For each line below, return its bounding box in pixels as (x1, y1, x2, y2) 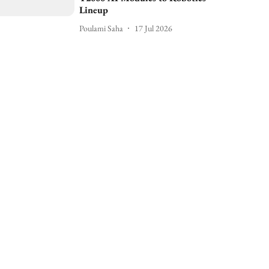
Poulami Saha (79, 22, 124, 34)
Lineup (79, 4, 109, 17)
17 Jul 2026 (134, 22, 173, 34)
